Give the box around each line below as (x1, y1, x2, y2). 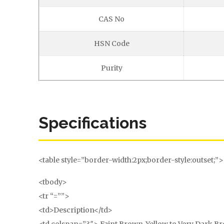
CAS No (98, 14, 124, 23)
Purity (100, 63, 122, 72)
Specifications (38, 113, 146, 132)
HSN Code (93, 39, 129, 48)
